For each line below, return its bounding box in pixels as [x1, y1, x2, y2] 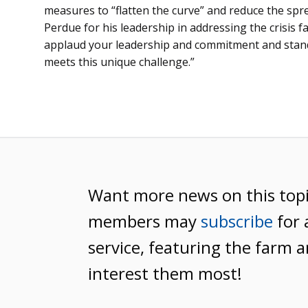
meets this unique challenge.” [44, 54, 195, 69]
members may [88, 209, 201, 232]
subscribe [201, 209, 273, 232]
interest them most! [88, 261, 242, 285]
